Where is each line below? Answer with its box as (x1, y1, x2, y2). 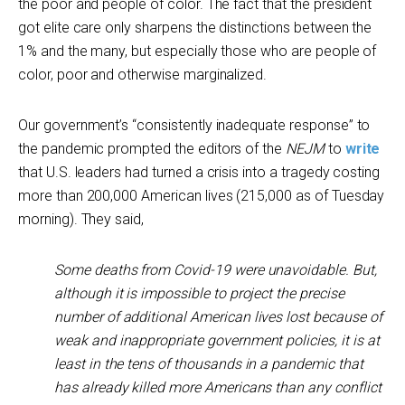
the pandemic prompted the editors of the (18, 140, 287, 157)
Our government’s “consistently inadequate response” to (18, 117, 371, 134)
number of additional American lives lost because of (54, 308, 382, 325)
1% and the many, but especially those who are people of (18, 42, 377, 60)
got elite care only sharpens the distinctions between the (18, 19, 372, 36)
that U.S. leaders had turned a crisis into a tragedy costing (18, 164, 381, 181)
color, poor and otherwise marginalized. (18, 66, 268, 83)
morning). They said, (18, 211, 145, 228)
